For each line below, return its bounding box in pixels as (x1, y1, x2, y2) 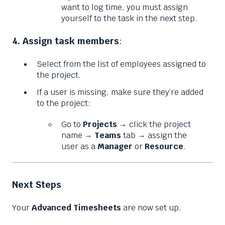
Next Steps (12, 178, 61, 190)
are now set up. (121, 202, 181, 213)
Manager (97, 141, 133, 152)
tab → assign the (121, 130, 187, 141)
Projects (83, 119, 117, 130)
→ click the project (117, 119, 191, 130)
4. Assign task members (12, 35, 119, 47)
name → (61, 130, 94, 141)
